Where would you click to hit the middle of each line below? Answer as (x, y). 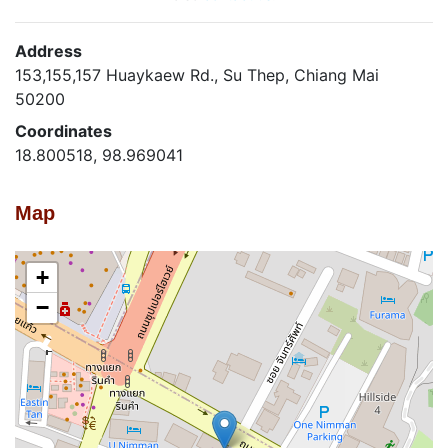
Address (48, 50)
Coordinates (63, 130)
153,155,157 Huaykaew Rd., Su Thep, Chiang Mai (197, 74)
